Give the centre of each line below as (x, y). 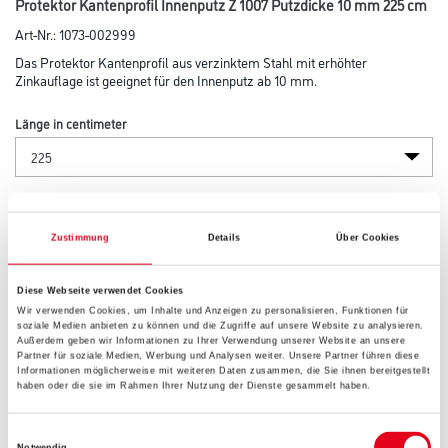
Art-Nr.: (37, 33)
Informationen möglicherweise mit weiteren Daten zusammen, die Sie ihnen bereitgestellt (224, 370)
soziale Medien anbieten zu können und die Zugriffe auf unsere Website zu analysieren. (220, 325)
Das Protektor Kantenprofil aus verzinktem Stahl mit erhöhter (191, 61)
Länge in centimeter (70, 123)
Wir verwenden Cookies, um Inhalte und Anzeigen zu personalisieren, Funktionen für (213, 310)
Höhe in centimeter (68, 279)
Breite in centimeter (69, 201)
